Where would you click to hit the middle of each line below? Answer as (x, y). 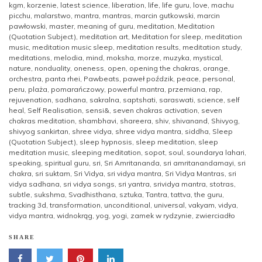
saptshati (139, 99)
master (61, 26)
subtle (20, 194)
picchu (20, 15)
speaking (25, 163)
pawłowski (27, 26)
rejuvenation (30, 99)
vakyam (201, 205)
